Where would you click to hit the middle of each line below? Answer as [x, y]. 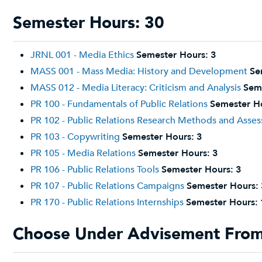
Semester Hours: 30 [89, 23]
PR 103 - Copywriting [75, 137]
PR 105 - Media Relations [83, 153]
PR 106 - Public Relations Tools [95, 170]
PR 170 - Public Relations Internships [107, 202]
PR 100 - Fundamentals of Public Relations [119, 104]
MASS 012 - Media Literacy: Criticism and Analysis [136, 88]
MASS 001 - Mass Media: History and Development [139, 71]
